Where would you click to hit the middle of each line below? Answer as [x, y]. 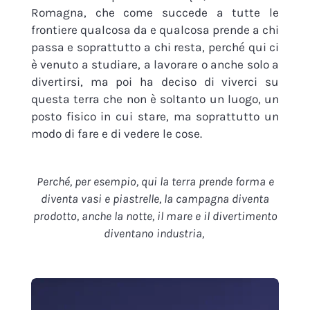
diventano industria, [155, 234]
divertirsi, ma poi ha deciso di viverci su [155, 81]
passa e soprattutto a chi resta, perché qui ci [155, 47]
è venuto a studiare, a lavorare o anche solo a [155, 64]
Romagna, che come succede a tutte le [155, 12]
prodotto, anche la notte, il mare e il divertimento [155, 216]
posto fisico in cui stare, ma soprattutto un [155, 116]
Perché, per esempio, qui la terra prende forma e [155, 182]
